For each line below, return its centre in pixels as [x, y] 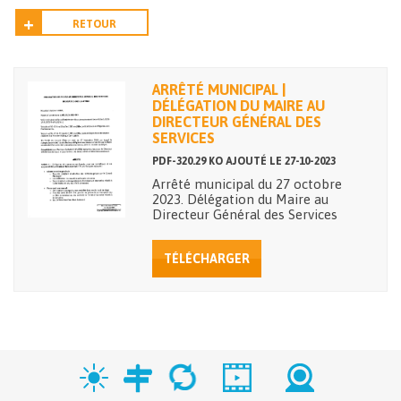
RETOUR [94, 24]
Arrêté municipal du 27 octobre [247, 183]
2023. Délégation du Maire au [240, 199]
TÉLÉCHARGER [206, 258]
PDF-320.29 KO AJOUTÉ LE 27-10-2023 [243, 161]
